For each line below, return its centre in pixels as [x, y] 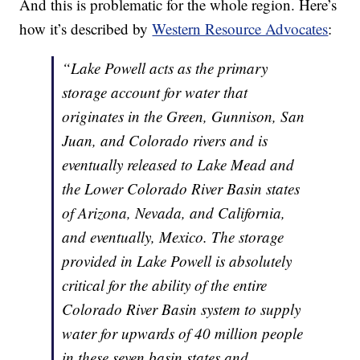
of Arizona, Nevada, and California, [174, 212]
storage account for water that [155, 92]
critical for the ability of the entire [165, 284]
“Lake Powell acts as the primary [165, 67]
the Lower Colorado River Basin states [181, 188]
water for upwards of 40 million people [183, 333]
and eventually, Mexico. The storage [173, 236]
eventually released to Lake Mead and [178, 164]
